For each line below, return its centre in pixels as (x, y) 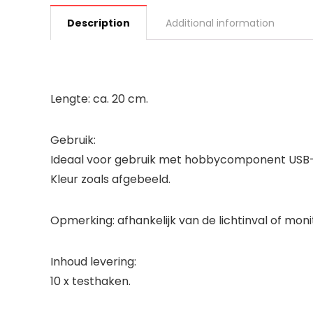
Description (99, 23)
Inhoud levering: (93, 262)
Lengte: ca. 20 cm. (99, 99)
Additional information (220, 23)
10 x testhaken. (90, 281)
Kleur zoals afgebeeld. (110, 179)
